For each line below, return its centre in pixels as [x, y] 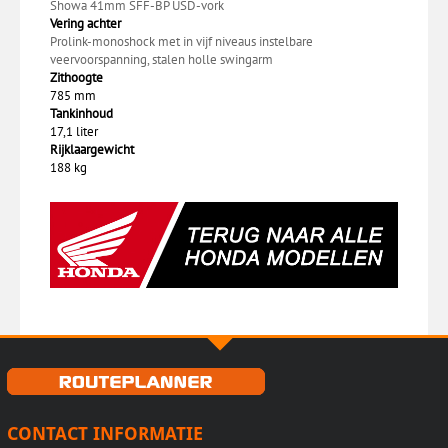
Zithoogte [76, 77]
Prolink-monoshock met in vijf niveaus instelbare [181, 41]
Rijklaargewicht [93, 149]
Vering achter [85, 23]
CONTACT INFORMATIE [104, 433]
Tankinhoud [83, 113]
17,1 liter [74, 131]
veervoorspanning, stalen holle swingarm [161, 59]
